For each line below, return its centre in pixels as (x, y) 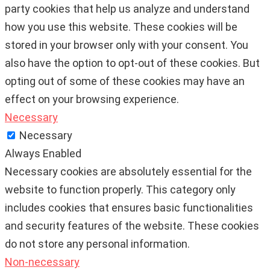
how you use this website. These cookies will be (121, 27)
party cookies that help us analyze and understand (127, 8)
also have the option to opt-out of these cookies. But (132, 63)
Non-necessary (42, 262)
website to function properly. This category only (120, 189)
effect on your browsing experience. (92, 99)
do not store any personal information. (97, 243)
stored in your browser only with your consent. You (127, 45)
